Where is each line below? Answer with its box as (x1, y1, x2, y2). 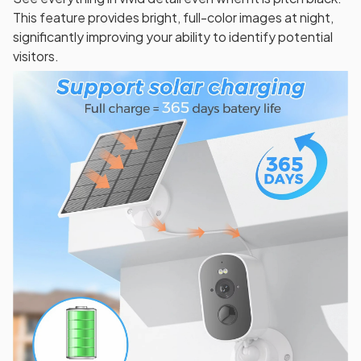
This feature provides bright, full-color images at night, (13, 8, 334, 26)
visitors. (13, 47, 59, 64)
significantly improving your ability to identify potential (13, 27, 333, 45)
